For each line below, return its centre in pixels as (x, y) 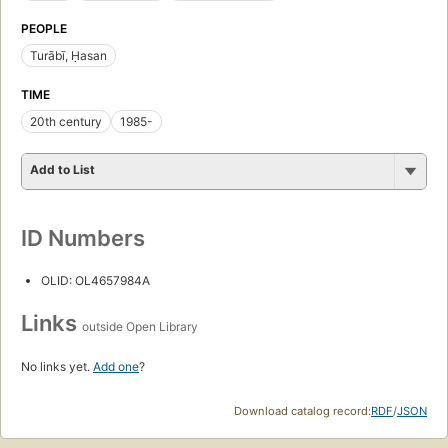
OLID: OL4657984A (95, 281)
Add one (116, 367)
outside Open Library (140, 327)
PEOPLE (44, 29)
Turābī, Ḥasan (68, 56)
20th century (66, 122)
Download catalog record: (302, 411)
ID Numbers (83, 238)
